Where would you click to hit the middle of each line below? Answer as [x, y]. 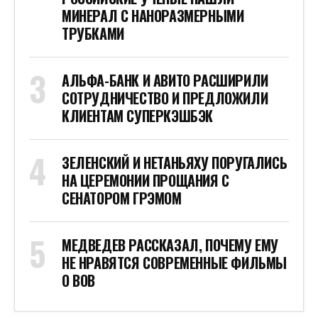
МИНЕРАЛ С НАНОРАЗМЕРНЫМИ [153, 16]
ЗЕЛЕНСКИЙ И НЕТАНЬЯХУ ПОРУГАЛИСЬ [175, 163]
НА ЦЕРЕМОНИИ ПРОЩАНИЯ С [146, 181]
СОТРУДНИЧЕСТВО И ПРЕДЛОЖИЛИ [165, 98]
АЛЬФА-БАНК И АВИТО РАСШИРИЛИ [165, 81]
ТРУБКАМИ [93, 34]
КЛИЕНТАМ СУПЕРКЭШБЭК [137, 116]
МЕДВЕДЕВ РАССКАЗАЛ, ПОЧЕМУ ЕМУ [170, 245]
